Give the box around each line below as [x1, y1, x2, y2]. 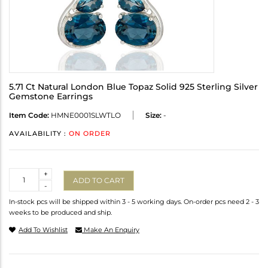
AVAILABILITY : [9, 129, 69, 138]
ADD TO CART [73, 175, 124, 185]
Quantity [9, 169, 41, 178]
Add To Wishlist [19, 226, 68, 234]
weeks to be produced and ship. [9, 208, 112, 217]
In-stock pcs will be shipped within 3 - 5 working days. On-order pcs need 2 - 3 [9, 197, 259, 206]
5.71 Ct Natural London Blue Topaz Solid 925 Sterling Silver [9, 81, 258, 93]
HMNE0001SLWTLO [49, 111, 121, 120]
